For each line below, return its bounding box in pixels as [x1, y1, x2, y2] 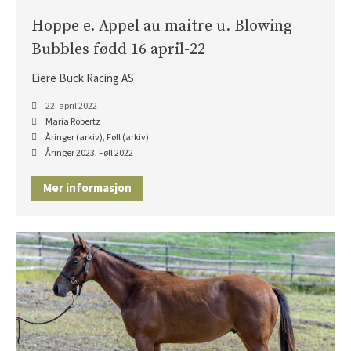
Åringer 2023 [45, 147, 95, 159]
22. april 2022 [44, 100, 97, 112]
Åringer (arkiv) [45, 131, 103, 143]
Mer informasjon [43, 180, 132, 196]
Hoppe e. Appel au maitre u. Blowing [31, 16, 292, 37]
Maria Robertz [45, 115, 100, 128]
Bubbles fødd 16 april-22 [31, 40, 205, 60]
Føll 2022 [99, 147, 133, 159]
